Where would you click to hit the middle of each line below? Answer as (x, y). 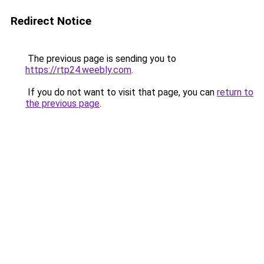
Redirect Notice (51, 21)
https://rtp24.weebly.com (78, 70)
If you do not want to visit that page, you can (121, 92)
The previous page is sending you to (101, 59)
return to (235, 92)
